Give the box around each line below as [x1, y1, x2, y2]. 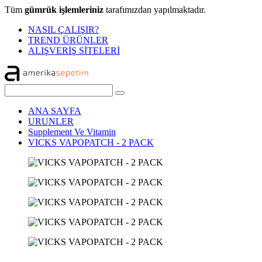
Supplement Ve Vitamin [28, 127, 116, 137]
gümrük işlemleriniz [25, 5, 104, 15]
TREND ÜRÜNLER [28, 35, 108, 45]
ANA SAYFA [28, 106, 81, 116]
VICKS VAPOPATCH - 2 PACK [28, 137, 154, 147]
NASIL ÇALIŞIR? [28, 25, 99, 35]
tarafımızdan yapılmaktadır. [104, 5, 206, 15]
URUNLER [28, 116, 74, 126]
